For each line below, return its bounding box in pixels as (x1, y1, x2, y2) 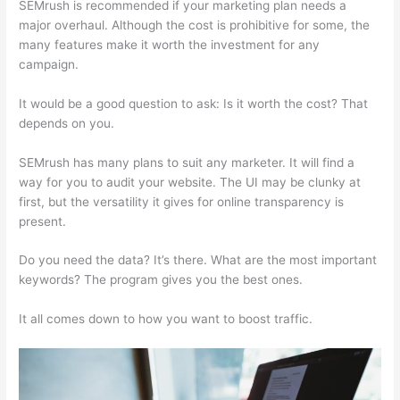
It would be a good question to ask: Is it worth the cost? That (19, 96, 369, 111)
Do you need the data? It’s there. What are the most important (19, 253, 378, 268)
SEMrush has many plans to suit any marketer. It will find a (19, 154, 355, 170)
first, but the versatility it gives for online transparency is (19, 194, 345, 209)
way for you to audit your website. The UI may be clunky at (19, 174, 362, 189)
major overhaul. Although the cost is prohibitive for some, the (19, 17, 371, 32)
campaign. (19, 56, 83, 71)
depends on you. (19, 115, 115, 130)
